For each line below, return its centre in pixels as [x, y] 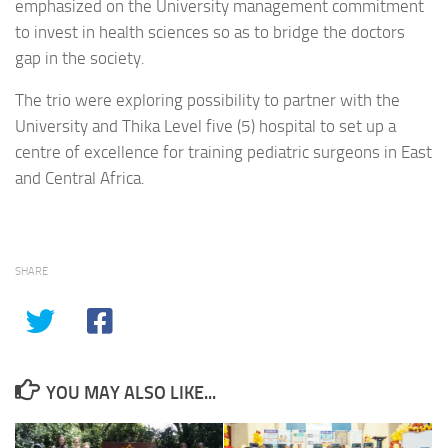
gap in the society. [80, 57]
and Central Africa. [80, 178]
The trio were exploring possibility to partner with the [207, 100]
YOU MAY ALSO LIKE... [130, 392]
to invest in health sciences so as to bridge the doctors [210, 31]
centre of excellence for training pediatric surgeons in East [223, 152]
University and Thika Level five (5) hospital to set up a [205, 126]
